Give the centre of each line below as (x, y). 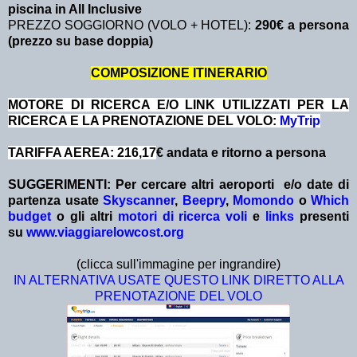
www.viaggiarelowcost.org (105, 233)
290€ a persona (302, 25)
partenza (34, 201)
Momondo (263, 201)
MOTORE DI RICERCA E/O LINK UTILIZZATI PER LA (178, 105)
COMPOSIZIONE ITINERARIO (178, 73)
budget (29, 217)
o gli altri (84, 217)
